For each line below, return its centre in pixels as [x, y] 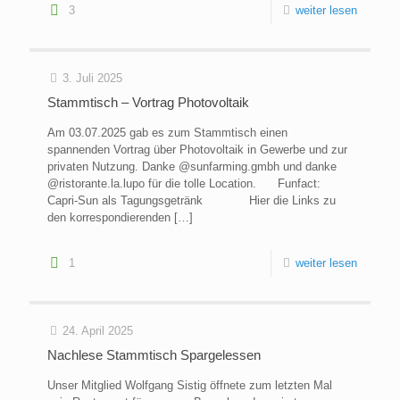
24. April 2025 [98, 331]
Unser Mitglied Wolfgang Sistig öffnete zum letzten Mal [190, 386]
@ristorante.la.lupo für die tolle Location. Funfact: [184, 184]
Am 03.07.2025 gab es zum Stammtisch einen [167, 133]
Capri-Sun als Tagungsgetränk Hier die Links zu [192, 201]
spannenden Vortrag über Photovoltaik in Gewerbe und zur [197, 150]
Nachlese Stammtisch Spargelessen [154, 355]
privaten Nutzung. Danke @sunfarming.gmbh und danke [192, 167]
